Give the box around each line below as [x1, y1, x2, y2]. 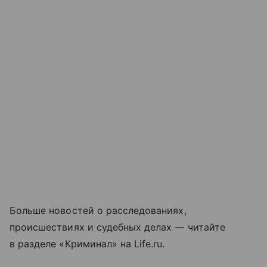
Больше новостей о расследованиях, [10, 204, 187, 216]
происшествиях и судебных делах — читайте [10, 221, 225, 233]
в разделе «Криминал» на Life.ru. [10, 237, 165, 250]
